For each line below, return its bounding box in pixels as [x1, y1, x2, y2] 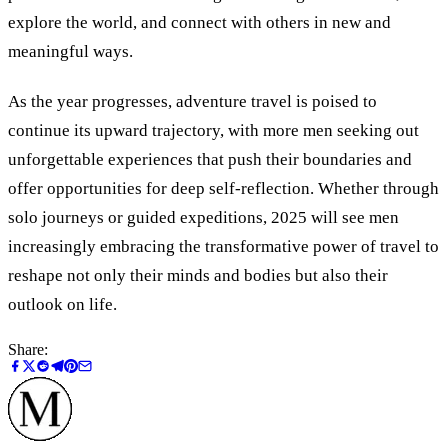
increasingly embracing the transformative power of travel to [8, 237, 439, 257]
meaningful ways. [8, 42, 133, 62]
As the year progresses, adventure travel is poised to [8, 92, 377, 112]
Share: [8, 340, 48, 358]
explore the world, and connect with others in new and [8, 13, 391, 33]
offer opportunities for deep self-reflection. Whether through [8, 179, 439, 199]
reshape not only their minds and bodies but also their [8, 266, 388, 286]
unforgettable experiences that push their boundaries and [8, 150, 412, 170]
